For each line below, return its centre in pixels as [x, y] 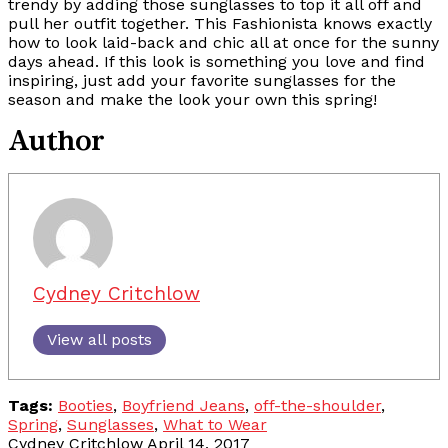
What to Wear [215, 424]
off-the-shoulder [317, 405]
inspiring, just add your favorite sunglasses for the [202, 80]
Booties [85, 405]
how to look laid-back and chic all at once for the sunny [223, 42]
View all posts [99, 339]
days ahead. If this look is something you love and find [216, 61]
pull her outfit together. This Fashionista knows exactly [220, 23]
